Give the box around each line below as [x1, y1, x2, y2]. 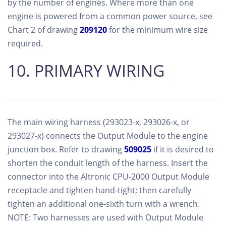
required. [8, 37, 43, 49]
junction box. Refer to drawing [8, 143, 124, 155]
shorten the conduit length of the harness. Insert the [8, 157, 208, 168]
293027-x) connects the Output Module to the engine [8, 130, 208, 141]
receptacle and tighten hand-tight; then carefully [8, 184, 191, 196]
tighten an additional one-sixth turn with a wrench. [8, 198, 200, 209]
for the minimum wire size [107, 24, 208, 35]
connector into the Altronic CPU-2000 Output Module [8, 171, 209, 182]
